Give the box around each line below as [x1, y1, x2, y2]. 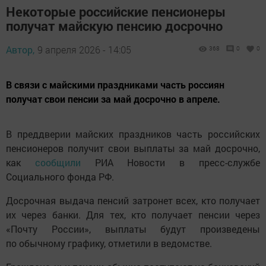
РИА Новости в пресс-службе [94, 156, 261, 169]
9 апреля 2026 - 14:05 [37, 43, 131, 56]
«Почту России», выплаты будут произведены [6, 223, 260, 236]
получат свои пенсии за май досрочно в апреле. [6, 93, 220, 106]
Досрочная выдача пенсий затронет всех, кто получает [6, 194, 260, 207]
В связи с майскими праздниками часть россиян [6, 78, 224, 91]
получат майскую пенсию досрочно [6, 17, 223, 35]
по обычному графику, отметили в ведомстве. [6, 237, 212, 250]
